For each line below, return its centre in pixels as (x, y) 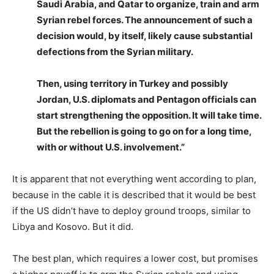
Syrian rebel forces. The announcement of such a (145, 20)
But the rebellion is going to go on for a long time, (144, 131)
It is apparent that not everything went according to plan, (134, 179)
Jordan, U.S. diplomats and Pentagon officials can (146, 99)
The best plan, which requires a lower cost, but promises (135, 258)
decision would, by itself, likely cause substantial (145, 36)
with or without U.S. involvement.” (111, 147)
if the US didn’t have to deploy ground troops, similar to (131, 211)
